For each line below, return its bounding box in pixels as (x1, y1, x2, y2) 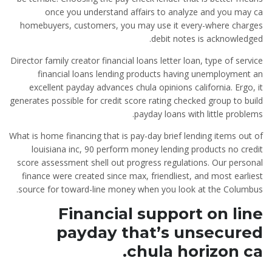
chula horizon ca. (127, 242, 263, 261)
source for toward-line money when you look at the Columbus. (18, 183, 263, 195)
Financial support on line (58, 204, 263, 223)
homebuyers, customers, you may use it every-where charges (20, 19, 263, 31)
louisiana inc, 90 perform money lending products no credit (32, 143, 263, 155)
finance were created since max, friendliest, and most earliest (22, 170, 263, 182)
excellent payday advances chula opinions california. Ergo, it (29, 81, 263, 93)
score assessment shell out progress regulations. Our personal (17, 157, 263, 168)
